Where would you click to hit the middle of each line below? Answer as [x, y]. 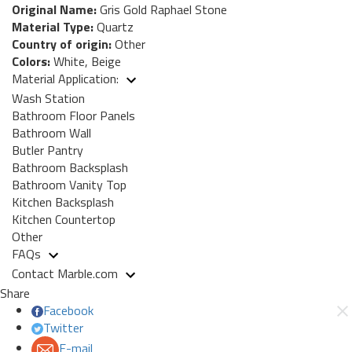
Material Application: [67, 78]
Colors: [31, 61]
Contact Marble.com [66, 273]
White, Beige [86, 61]
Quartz [114, 26]
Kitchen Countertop [64, 219]
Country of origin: [62, 44]
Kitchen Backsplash [63, 202]
